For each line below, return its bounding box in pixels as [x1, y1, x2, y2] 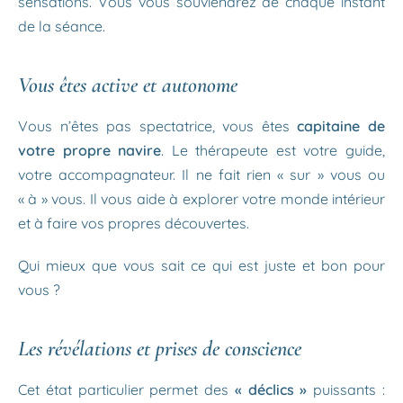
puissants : [307, 381, 386, 399]
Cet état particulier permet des [18, 381, 235, 399]
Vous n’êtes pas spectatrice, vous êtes [18, 117, 298, 135]
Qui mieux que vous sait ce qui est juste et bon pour [18, 256, 385, 274]
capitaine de [297, 117, 386, 135]
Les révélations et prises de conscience [18, 336, 301, 362]
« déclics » [234, 381, 308, 399]
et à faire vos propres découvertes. [18, 214, 249, 232]
